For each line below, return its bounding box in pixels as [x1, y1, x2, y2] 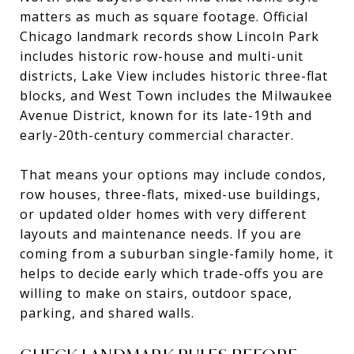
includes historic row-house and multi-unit [20, 47, 303, 65]
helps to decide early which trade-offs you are [20, 264, 324, 282]
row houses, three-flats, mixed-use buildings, [20, 185, 321, 203]
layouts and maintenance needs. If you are [20, 224, 302, 243]
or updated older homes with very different [20, 205, 307, 223]
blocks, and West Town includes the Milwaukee [20, 86, 333, 104]
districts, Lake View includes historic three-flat [20, 66, 328, 85]
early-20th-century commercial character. [20, 126, 294, 144]
